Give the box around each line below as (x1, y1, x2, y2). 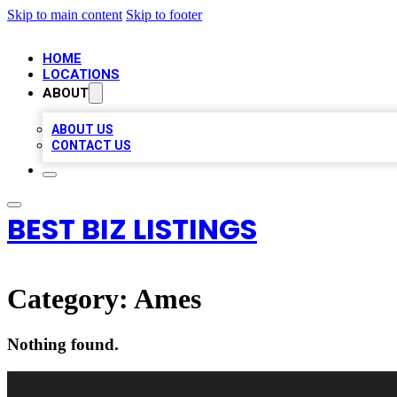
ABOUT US (51, 122, 113, 136)
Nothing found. (7, 334, 119, 354)
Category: (7, 283, 134, 315)
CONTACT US (51, 138, 131, 152)
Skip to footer (126, 7, 202, 22)
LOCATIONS (43, 66, 120, 82)
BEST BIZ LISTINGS (7, 209, 257, 249)
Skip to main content (7, 7, 122, 22)
